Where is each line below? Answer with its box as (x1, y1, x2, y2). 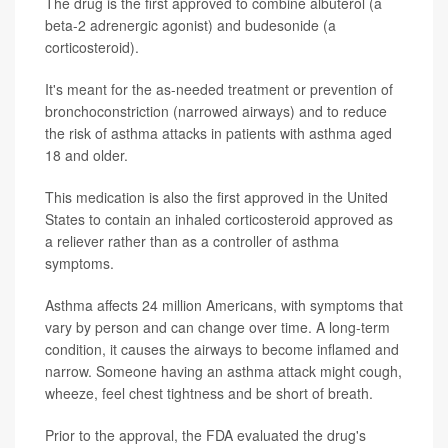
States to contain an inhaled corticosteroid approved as (45, 209, 393, 230)
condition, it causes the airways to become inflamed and (45, 339, 399, 360)
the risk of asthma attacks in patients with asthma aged (45, 123, 392, 144)
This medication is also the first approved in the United (45, 187, 388, 208)
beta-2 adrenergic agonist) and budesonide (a (45, 15, 336, 36)
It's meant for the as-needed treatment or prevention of (45, 79, 393, 100)
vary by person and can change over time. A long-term (45, 317, 390, 338)
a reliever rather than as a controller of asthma (45, 231, 339, 252)
